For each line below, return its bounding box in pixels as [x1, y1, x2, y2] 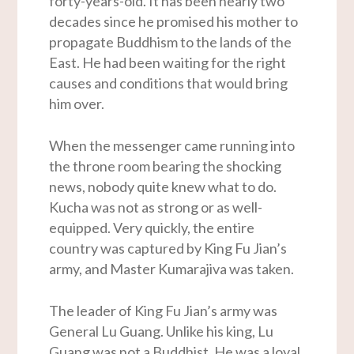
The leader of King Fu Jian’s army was [49, 302, 278, 320]
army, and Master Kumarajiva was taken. [49, 260, 295, 278]
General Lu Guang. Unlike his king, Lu [49, 322, 274, 341]
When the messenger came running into [49, 137, 296, 155]
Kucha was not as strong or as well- [49, 198, 263, 217]
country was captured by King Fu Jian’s [49, 239, 288, 258]
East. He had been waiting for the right [49, 54, 287, 72]
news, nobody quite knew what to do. [49, 178, 277, 196]
